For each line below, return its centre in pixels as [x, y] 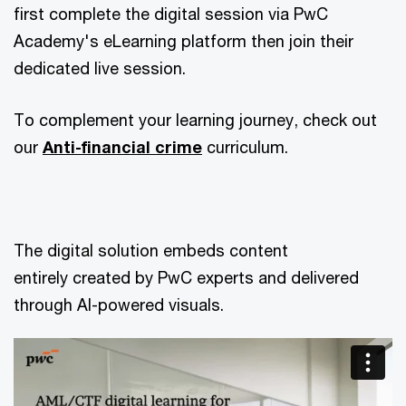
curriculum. [245, 147]
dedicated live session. [100, 68]
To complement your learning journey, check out [195, 120]
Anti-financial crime [122, 147]
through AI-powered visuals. [119, 304]
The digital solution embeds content [151, 250]
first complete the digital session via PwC [171, 14]
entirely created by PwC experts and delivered [186, 277]
